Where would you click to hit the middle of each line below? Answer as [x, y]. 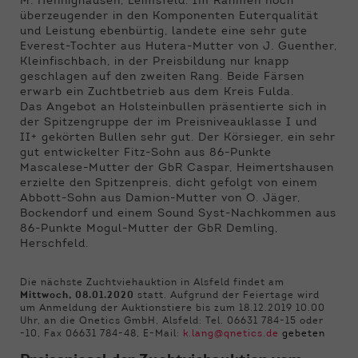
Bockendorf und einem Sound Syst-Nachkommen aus [178, 214]
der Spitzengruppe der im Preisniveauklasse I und [169, 123]
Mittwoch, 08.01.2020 [77, 295]
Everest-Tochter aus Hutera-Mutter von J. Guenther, [179, 47]
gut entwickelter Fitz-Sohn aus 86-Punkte [146, 153]
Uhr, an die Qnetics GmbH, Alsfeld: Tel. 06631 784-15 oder [172, 321]
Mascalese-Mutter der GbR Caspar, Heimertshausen [177, 168]
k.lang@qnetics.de [233, 334]
